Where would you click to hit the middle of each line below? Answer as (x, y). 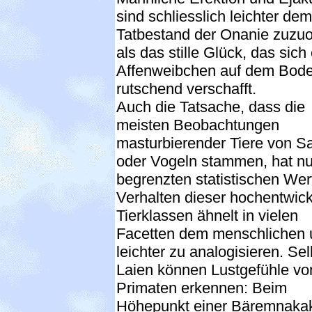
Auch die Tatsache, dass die (211, 107)
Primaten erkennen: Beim (202, 288)
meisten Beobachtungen (198, 125)
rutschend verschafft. (186, 88)
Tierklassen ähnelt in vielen (207, 215)
